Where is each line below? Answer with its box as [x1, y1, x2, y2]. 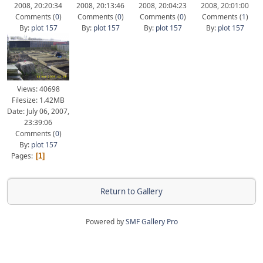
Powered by [85, 217, 126, 227]
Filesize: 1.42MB [12, 95, 65, 105]
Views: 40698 [16, 83, 60, 94]
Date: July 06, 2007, [7, 106, 69, 116]
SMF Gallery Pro [125, 217, 178, 227]
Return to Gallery [100, 186, 163, 197]
